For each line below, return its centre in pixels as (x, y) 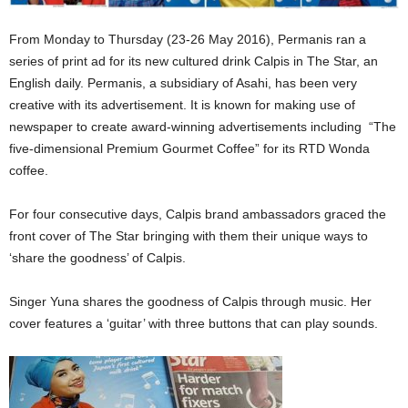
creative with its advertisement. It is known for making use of (182, 105)
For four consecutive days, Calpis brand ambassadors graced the (198, 214)
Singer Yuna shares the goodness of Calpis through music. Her (190, 302)
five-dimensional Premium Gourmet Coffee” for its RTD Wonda (189, 149)
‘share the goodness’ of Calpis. (97, 258)
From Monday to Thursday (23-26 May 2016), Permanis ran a (188, 40)
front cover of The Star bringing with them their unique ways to (189, 236)
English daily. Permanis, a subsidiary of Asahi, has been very (183, 83)
